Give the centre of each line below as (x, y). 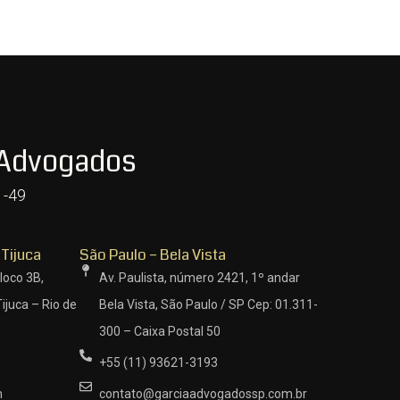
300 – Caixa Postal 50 (160, 331)
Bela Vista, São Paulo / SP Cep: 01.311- (209, 304)
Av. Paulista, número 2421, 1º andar (200, 277)
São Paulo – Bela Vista (152, 254)
